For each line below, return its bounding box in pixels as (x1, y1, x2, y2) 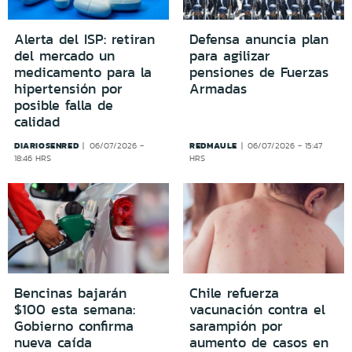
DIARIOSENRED (14, 138, 79, 152)
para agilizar (189, 45, 270, 66)
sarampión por (189, 316, 283, 337)
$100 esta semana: (14, 299, 135, 321)
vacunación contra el (189, 299, 325, 321)
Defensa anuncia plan (189, 28, 328, 49)
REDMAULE (189, 138, 237, 152)
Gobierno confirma (14, 316, 134, 337)
